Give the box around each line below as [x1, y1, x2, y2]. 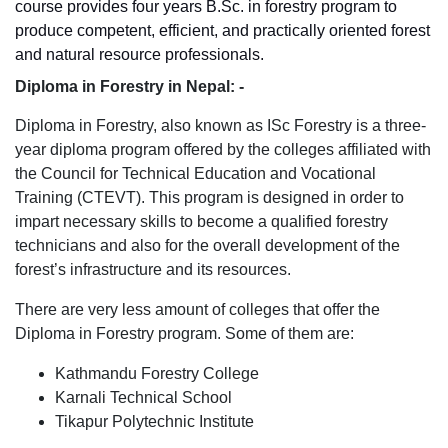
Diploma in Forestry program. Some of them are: [15, 325, 354, 342]
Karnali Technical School [55, 389, 232, 406]
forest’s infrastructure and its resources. [15, 261, 291, 278]
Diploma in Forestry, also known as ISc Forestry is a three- [15, 117, 426, 134]
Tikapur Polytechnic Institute [55, 413, 254, 430]
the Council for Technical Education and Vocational [15, 165, 376, 182]
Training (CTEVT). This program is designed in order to [15, 189, 404, 206]
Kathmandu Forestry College [55, 365, 259, 382]
